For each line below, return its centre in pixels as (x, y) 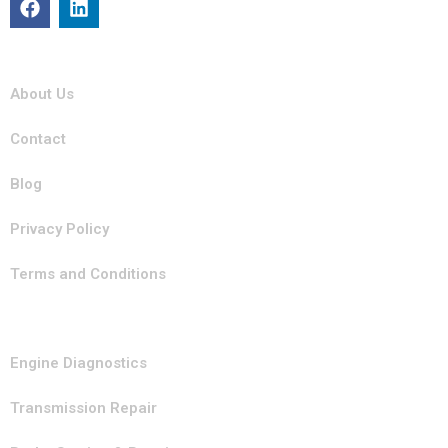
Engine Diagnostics (78, 362)
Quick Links (73, 59)
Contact (38, 138)
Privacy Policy (59, 228)
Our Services (79, 328)
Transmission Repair (83, 407)
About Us (42, 93)
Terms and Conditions (88, 273)
